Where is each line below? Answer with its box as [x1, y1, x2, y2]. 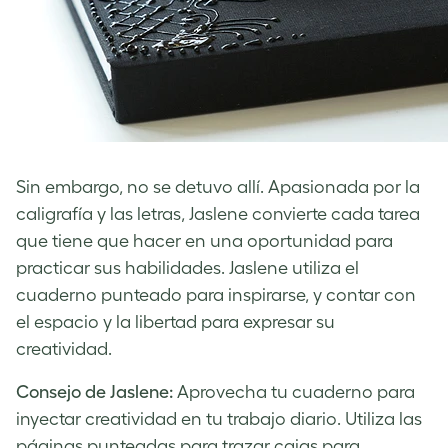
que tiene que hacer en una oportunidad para [16, 230, 393, 251]
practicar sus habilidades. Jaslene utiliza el [16, 257, 359, 278]
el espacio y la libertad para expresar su [16, 311, 335, 332]
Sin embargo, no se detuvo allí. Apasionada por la [16, 176, 420, 197]
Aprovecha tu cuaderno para [173, 381, 415, 402]
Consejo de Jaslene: [16, 381, 173, 402]
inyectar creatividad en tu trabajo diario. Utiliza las [16, 408, 422, 429]
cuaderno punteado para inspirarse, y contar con [16, 284, 416, 305]
